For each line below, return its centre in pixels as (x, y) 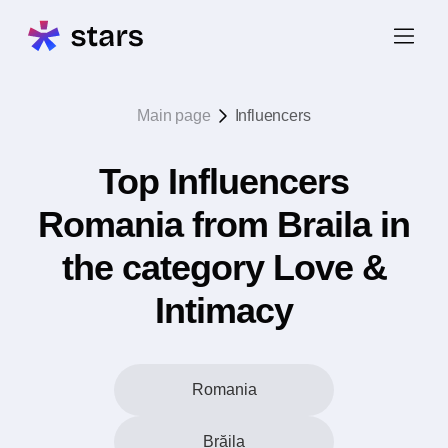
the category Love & (224, 267)
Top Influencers (224, 181)
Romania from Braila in (224, 224)
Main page (174, 115)
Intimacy (224, 310)
